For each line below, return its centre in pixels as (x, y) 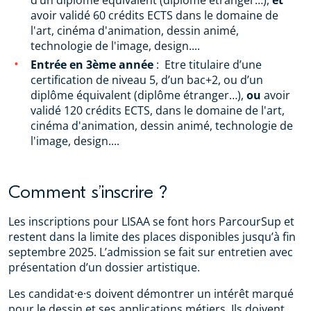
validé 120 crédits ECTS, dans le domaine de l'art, (158, 110)
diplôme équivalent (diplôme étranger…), (138, 95)
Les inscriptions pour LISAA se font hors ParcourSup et (151, 221)
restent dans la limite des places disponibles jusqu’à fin (152, 236)
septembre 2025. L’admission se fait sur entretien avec (151, 252)
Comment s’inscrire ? (93, 192)
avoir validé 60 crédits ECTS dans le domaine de (154, 15)
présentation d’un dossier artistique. (104, 267)
